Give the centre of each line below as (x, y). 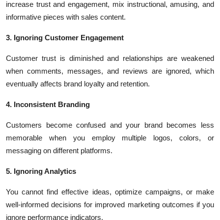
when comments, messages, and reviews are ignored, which (110, 71)
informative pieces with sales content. (66, 17)
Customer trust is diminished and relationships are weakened (110, 58)
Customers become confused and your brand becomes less (110, 125)
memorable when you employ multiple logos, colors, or (110, 138)
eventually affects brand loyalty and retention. (78, 84)
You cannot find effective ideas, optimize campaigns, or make (110, 192)
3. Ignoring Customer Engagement (65, 38)
